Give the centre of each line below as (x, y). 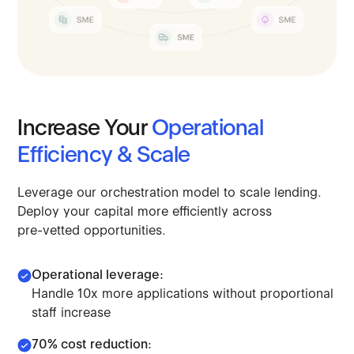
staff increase (72, 313)
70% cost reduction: (92, 345)
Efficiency (65, 154)
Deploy (39, 212)
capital (114, 212)
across (252, 212)
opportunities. (125, 231)
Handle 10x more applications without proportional (183, 294)
